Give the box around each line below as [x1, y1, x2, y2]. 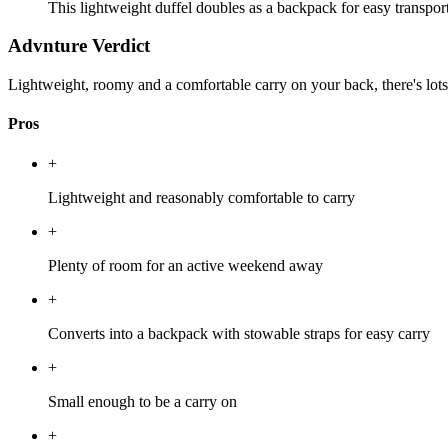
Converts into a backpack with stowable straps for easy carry [48, 324, 430, 342]
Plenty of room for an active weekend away [48, 256, 323, 274]
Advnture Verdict [8, 35, 150, 57]
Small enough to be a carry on [48, 392, 237, 410]
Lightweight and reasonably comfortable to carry [48, 188, 355, 206]
